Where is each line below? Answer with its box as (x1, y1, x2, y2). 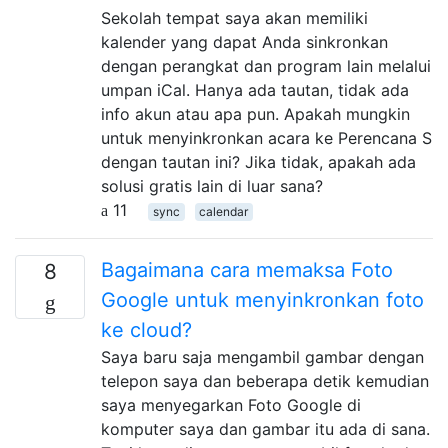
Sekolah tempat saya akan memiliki (101, 7, 368, 28)
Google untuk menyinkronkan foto (101, 287, 424, 312)
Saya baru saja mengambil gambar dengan (101, 346, 424, 367)
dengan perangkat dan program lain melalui (101, 55, 431, 76)
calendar (199, 203, 249, 219)
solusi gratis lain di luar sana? (101, 175, 323, 196)
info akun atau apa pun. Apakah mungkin (101, 103, 410, 124)
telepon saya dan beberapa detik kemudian (101, 370, 429, 391)
